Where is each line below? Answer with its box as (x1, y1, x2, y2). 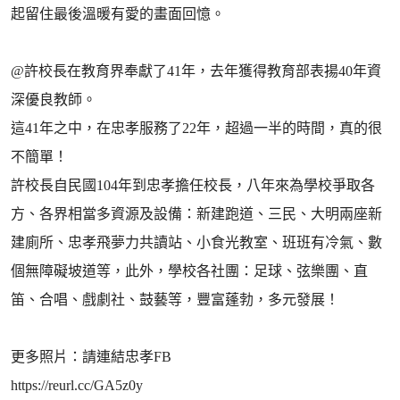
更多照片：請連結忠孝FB (11, 349, 171, 364)
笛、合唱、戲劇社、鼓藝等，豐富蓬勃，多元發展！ (11, 292, 339, 307)
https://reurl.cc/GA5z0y (11, 378, 143, 393)
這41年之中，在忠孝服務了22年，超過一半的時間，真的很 (11, 121, 382, 136)
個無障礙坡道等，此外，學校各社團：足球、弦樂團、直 (11, 263, 368, 279)
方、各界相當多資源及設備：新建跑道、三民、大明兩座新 (11, 206, 382, 221)
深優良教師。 (11, 92, 96, 107)
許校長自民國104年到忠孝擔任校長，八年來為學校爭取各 (11, 178, 375, 193)
